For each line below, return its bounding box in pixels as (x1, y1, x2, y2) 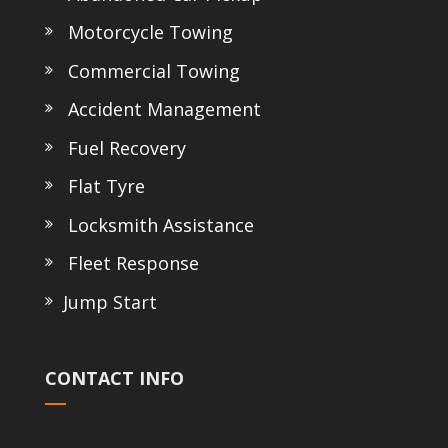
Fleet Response (57, 251, 199, 276)
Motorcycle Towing (57, 20, 233, 45)
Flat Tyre (57, 174, 145, 199)
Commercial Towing (57, 58, 240, 83)
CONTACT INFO (44, 366, 184, 391)
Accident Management (57, 97, 261, 122)
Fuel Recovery (57, 135, 186, 160)
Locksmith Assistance (57, 212, 254, 237)
